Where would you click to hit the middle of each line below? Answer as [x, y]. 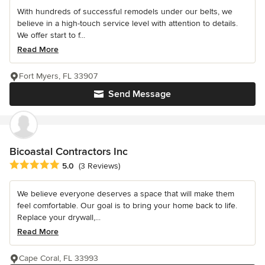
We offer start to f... [51, 35]
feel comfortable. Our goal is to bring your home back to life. [127, 205]
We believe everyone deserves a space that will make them [126, 193]
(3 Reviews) [99, 166]
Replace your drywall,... [59, 217]
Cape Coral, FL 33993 [59, 258]
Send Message [140, 94]
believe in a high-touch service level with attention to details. [127, 23]
